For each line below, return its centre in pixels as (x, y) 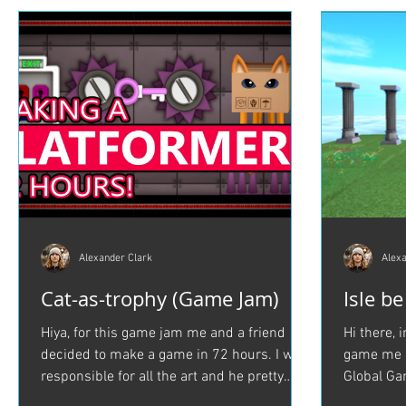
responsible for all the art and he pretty (162, 377)
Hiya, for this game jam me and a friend (163, 333)
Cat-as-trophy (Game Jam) (160, 299)
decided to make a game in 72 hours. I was (174, 355)
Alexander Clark (116, 258)
